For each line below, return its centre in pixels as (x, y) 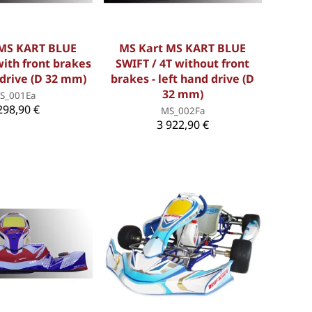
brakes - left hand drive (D (183, 79)
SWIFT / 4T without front (183, 64)
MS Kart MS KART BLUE (183, 48)
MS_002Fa (182, 111)
